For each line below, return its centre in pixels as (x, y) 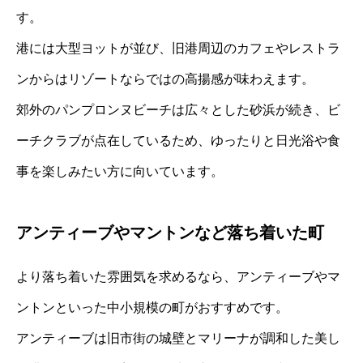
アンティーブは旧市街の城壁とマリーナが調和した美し (178, 339)
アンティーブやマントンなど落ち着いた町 (170, 233)
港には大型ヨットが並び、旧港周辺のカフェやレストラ (178, 49)
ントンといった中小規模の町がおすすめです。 (152, 308)
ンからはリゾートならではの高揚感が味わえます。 (165, 79)
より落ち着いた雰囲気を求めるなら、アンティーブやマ (178, 277)
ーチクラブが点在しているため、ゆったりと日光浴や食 (178, 141)
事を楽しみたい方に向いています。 (120, 172)
